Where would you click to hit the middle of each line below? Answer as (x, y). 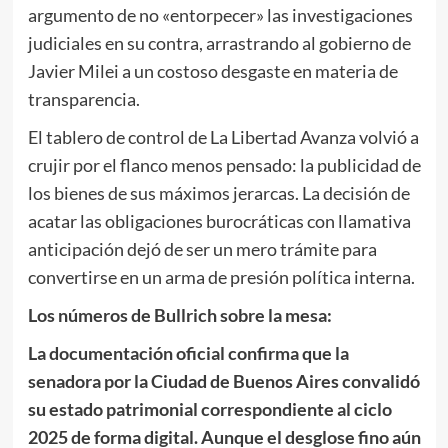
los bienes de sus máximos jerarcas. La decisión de (218, 192)
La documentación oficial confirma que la (188, 352)
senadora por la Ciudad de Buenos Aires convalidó (223, 380)
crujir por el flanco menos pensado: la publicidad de (224, 164)
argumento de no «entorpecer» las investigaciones (220, 14)
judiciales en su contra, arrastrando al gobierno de (219, 42)
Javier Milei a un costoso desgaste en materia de (212, 70)
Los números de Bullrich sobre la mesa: (179, 314)
